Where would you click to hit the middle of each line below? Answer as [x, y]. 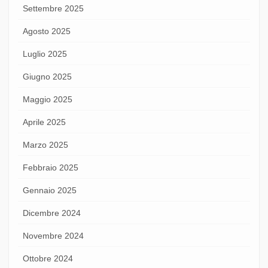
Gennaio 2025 [50, 190]
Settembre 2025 [53, 8]
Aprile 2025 [44, 122]
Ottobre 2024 [48, 258]
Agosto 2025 [47, 31]
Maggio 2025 [48, 99]
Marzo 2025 [45, 144]
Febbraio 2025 [51, 167]
